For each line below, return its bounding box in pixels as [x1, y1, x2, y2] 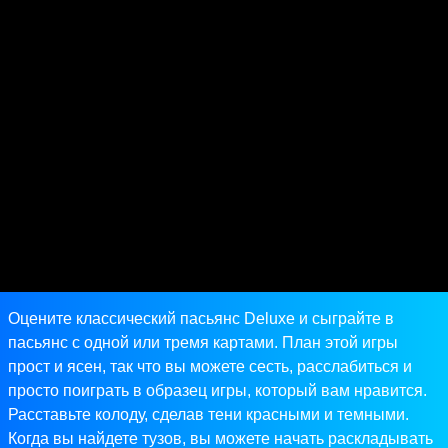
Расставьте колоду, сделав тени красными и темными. [8, 406, 409, 424]
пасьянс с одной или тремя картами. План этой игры [8, 334, 398, 352]
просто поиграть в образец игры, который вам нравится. [8, 382, 427, 400]
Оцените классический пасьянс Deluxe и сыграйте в [8, 310, 394, 328]
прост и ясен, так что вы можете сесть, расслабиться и [8, 358, 412, 376]
